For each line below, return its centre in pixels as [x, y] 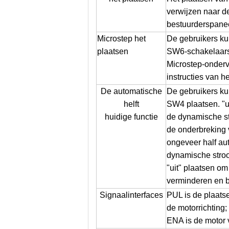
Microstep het [121, 39]
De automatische [131, 91]
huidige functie [131, 117]
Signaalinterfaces [131, 195]
